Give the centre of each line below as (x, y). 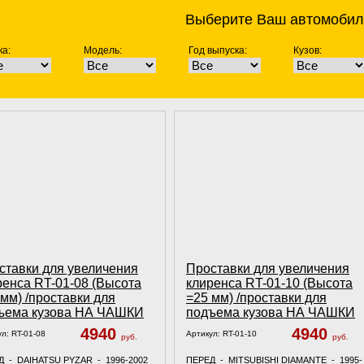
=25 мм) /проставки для (256, 298)
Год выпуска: (218, 50)
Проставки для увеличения (268, 269)
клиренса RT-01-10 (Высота (269, 283)
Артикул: (204, 334)
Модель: (103, 50)
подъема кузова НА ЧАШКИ (271, 312)
